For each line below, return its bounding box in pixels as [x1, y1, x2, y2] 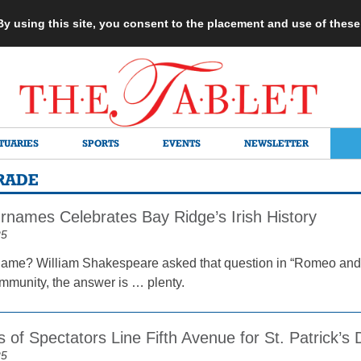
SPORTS [82, 137, 119, 149]
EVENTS [163, 137, 201, 149]
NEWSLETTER [244, 137, 309, 149]
